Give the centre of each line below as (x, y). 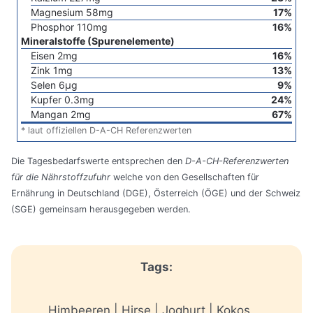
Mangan (49, 115)
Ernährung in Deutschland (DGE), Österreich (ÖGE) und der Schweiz (156, 194)
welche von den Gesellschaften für (185, 177)
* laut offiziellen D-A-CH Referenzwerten (106, 131)
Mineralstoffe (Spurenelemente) (98, 41)
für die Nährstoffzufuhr (61, 177)
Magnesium (57, 13)
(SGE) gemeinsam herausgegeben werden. (101, 210)
